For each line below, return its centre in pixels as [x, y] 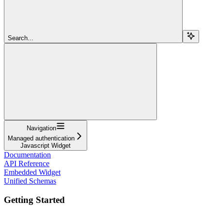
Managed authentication [41, 138]
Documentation [27, 155]
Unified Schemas [30, 181]
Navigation [41, 128]
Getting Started [34, 200]
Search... [21, 38]
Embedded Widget [32, 172]
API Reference [27, 163]
